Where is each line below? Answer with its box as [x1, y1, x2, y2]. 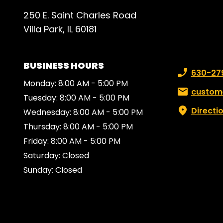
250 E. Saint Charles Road [23, 9, 136, 22]
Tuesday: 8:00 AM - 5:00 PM [23, 92, 129, 104]
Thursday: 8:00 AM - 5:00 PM [23, 120, 133, 132]
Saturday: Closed [23, 149, 89, 161]
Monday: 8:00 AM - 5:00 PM [23, 77, 128, 89]
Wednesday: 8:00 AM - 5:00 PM [23, 106, 143, 118]
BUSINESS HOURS [23, 59, 104, 72]
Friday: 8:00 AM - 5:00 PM [23, 135, 120, 147]
